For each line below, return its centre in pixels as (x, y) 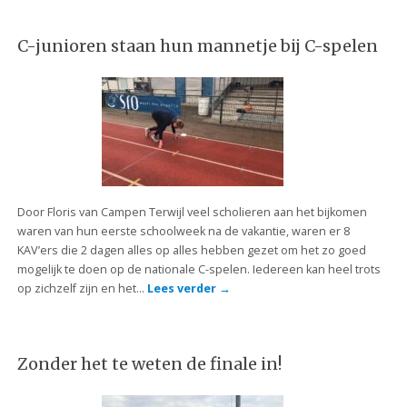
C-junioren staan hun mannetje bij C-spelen (197, 46)
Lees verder (183, 289)
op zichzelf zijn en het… (82, 289)
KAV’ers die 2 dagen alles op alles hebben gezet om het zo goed (191, 251)
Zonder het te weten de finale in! (149, 364)
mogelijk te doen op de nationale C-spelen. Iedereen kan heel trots (199, 270)
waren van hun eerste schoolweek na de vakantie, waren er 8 (183, 232)
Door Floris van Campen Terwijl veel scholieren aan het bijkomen (192, 213)
